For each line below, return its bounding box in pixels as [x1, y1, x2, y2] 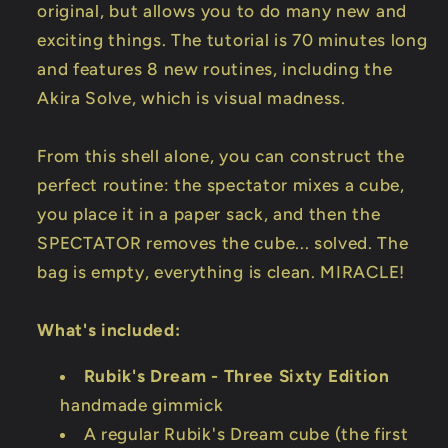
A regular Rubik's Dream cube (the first [83, 423, 409, 444]
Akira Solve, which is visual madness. [37, 87, 346, 108]
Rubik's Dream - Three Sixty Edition [83, 365, 390, 386]
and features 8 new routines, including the [37, 58, 393, 79]
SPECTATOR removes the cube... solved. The [37, 232, 409, 253]
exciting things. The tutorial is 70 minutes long [37, 29, 428, 50]
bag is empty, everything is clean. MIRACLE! [37, 261, 405, 282]
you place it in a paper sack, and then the [37, 203, 381, 224]
